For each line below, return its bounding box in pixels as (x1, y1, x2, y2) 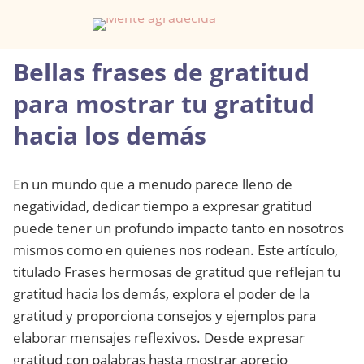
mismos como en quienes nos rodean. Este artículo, (13, 240, 338, 259)
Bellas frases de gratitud (13, 55, 310, 89)
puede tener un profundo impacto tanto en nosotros (13, 219, 344, 237)
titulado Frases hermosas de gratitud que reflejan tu (13, 262, 340, 281)
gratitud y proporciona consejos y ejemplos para (13, 306, 316, 325)
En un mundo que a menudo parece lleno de (13, 175, 292, 193)
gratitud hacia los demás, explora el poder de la (13, 284, 310, 303)
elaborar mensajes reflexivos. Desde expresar (13, 328, 305, 347)
